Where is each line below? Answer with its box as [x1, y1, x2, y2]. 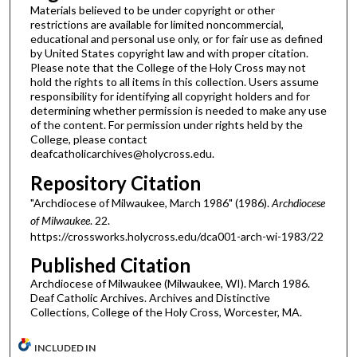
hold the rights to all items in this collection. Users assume [29, 74, 319, 88]
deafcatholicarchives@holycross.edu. [29, 146, 214, 160]
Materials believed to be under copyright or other [29, 2, 275, 17]
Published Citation [29, 253, 190, 277]
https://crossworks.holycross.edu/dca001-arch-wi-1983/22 [29, 229, 324, 243]
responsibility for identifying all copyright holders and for [29, 88, 310, 103]
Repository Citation [29, 171, 201, 194]
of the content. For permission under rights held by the [29, 117, 303, 131]
